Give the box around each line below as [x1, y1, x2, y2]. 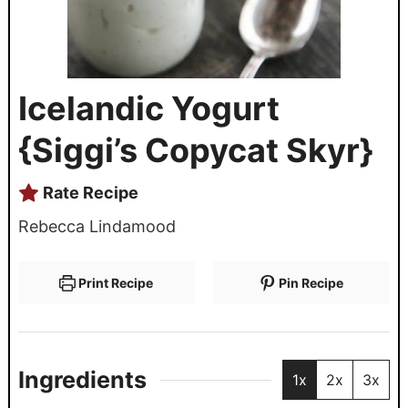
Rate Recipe [38, 182, 138, 202]
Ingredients [17, 366, 147, 394]
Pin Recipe [276, 274, 344, 291]
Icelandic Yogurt [17, 87, 280, 128]
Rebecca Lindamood [17, 216, 176, 236]
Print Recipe [76, 274, 154, 291]
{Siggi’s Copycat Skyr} [17, 129, 373, 170]
